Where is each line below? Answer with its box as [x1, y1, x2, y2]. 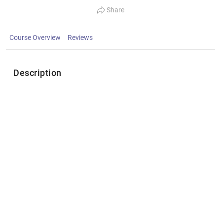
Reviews [68, 34, 93, 41]
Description [13, 68, 62, 78]
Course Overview [9, 34, 61, 41]
